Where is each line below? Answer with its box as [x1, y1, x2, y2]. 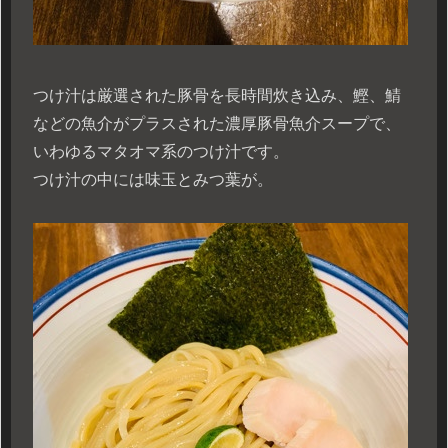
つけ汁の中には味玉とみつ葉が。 [33, 171, 273, 189]
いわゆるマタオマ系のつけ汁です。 [33, 143, 289, 161]
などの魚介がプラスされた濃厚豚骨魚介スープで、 [33, 115, 401, 133]
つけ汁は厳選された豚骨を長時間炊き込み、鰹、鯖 [33, 87, 401, 105]
